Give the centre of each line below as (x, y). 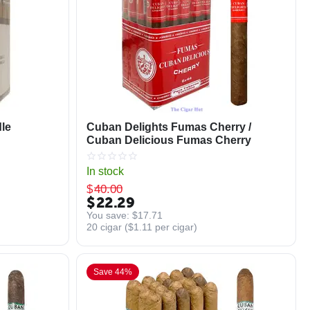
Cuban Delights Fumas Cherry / (168, 127)
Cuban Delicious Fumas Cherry (168, 140)
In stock (105, 171)
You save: (109, 215)
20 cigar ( (107, 227)
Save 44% (113, 272)
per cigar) (174, 227)
